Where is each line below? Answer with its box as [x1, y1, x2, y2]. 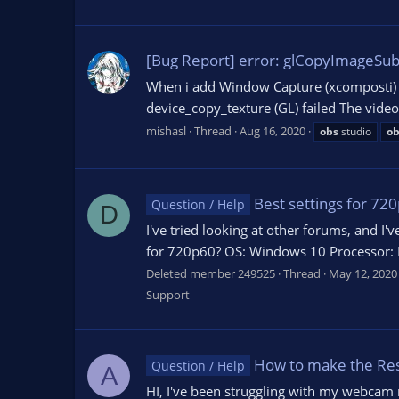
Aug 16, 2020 [240, 122, 305, 139]
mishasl [146, 122, 186, 139]
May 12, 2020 [329, 265, 397, 282]
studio [338, 123, 371, 139]
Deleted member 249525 [146, 265, 275, 282]
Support [146, 287, 190, 304]
